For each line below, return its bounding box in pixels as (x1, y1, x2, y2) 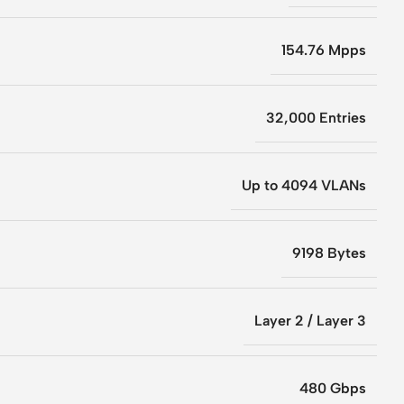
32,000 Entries (266, 109, 366, 127)
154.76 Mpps (281, 41, 366, 60)
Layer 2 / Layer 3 (254, 312, 366, 330)
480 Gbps (299, 380, 366, 398)
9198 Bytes (292, 244, 366, 262)
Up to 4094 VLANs (242, 177, 366, 195)
